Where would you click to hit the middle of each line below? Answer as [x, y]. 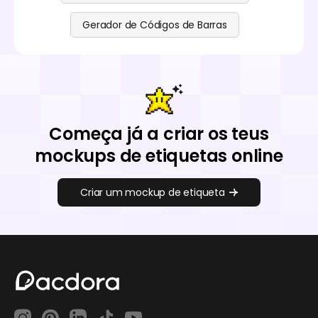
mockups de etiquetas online [159, 155]
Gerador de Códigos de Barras [155, 24]
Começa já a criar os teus [159, 133]
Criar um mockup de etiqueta [153, 192]
